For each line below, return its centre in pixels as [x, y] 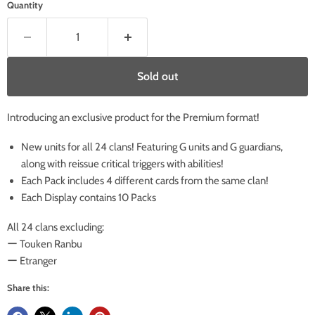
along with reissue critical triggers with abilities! [122, 164]
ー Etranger [32, 261]
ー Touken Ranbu [45, 244]
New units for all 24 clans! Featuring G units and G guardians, [152, 147]
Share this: [28, 288]
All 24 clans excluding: [56, 227]
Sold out [157, 77]
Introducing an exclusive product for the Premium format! [133, 118]
